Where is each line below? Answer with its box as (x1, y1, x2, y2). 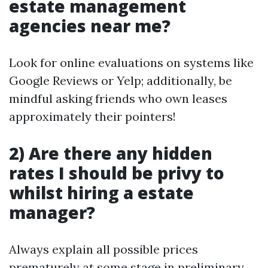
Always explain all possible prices (9, 242, 198, 257)
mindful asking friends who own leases (9, 91, 227, 106)
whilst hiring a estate (9, 181, 194, 204)
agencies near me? (9, 14, 170, 37)
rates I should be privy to (9, 162, 224, 184)
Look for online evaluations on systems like (9, 55, 254, 70)
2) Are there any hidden (9, 142, 212, 165)
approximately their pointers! (9, 109, 176, 124)
